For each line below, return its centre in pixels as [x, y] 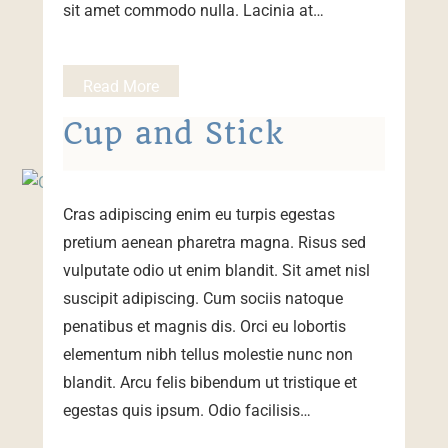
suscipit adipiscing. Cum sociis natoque [202, 298]
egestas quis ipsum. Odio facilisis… [186, 410]
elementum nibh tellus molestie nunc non [207, 354]
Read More [120, 86]
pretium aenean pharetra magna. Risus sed [214, 242]
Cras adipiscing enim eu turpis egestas [198, 214]
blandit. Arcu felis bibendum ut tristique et [209, 382]
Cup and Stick [173, 133]
